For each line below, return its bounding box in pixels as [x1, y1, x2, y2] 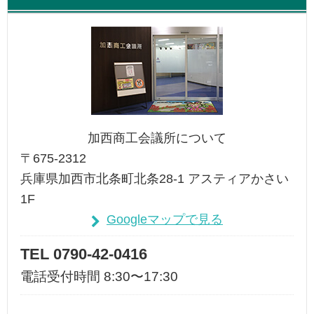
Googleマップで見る [107, 211, 224, 226]
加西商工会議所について [88, 130, 226, 145]
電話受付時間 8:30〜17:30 [20, 269, 179, 285]
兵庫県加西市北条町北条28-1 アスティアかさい [20, 170, 289, 186]
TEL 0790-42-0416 [20, 246, 148, 264]
